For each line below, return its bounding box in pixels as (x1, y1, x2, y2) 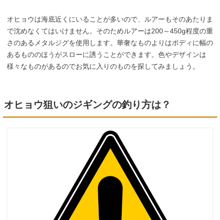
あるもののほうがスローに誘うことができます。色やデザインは (7, 50, 206, 58)
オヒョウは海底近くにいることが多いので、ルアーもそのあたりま (7, 15, 213, 23)
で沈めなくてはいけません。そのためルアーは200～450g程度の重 (7, 27, 213, 35)
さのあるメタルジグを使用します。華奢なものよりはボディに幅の (7, 38, 213, 47)
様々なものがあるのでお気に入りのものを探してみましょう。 (7, 62, 199, 70)
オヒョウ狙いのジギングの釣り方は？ (3, 99, 171, 110)
